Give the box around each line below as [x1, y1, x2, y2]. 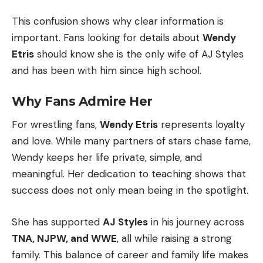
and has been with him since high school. [12, 63, 201, 77]
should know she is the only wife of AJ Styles [34, 47, 244, 60]
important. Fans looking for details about [12, 31, 203, 44]
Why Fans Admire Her [12, 94, 153, 109]
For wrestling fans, [12, 118, 100, 131]
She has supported [12, 215, 103, 228]
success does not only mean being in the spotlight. [12, 184, 248, 197]
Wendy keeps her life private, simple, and [12, 151, 202, 164]
